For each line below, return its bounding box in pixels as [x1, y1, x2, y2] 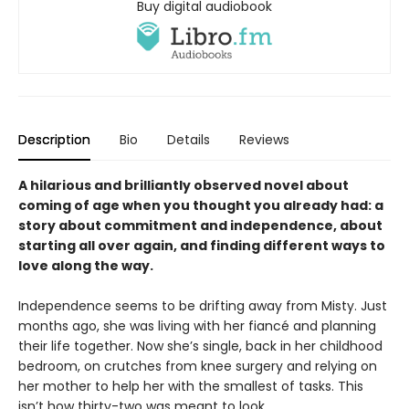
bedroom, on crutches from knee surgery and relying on [18, 357, 377, 376]
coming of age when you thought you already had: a [18, 196, 383, 215]
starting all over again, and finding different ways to [18, 236, 385, 256]
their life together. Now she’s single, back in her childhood [18, 337, 383, 356]
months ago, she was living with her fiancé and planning [18, 317, 376, 336]
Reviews [239, 131, 289, 150]
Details [167, 131, 210, 150]
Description [18, 131, 90, 150]
